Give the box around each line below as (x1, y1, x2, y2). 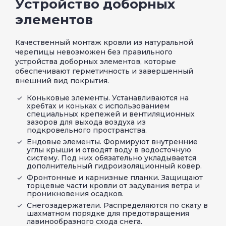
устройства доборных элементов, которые (15, 56, 176, 66)
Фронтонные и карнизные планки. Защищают (27, 173, 203, 182)
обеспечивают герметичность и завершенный (15, 66, 193, 76)
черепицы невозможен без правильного (15, 47, 173, 56)
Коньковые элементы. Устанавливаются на (27, 93, 189, 102)
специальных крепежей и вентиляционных (27, 109, 195, 119)
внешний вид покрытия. (15, 76, 109, 85)
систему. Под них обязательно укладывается (27, 153, 196, 162)
